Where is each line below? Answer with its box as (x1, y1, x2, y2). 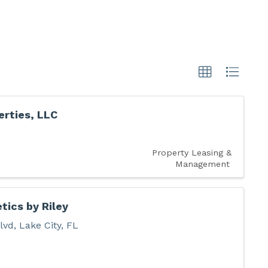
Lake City (19, 220, 61, 232)
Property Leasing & (151, 147, 232, 157)
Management (175, 159, 230, 169)
